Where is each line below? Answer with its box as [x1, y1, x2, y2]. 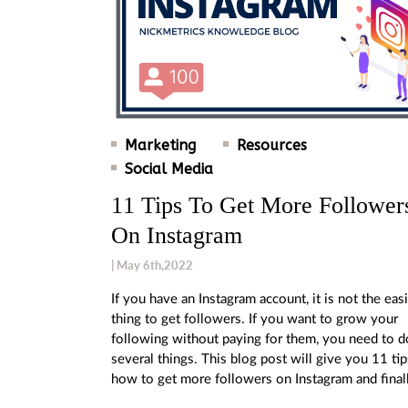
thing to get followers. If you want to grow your [111, 311, 398, 326]
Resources [237, 136, 307, 154]
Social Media [125, 159, 213, 178]
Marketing [125, 136, 196, 154]
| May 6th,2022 [111, 257, 193, 272]
